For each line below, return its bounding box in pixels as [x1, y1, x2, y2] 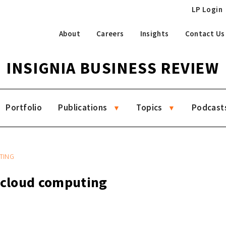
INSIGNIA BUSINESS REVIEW [7, 58, 219, 78]
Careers [96, 28, 124, 38]
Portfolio [6, 102, 42, 113]
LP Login [191, 5, 222, 14]
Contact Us [185, 28, 225, 38]
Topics [136, 102, 162, 113]
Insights [140, 28, 169, 38]
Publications [58, 102, 107, 113]
